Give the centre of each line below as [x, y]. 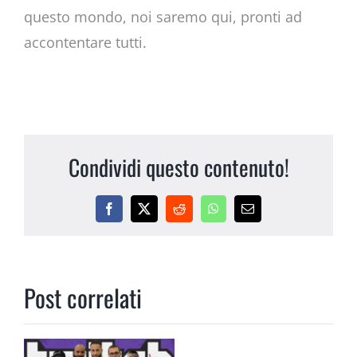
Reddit [195, 214]
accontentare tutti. [85, 43]
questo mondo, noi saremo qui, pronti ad [163, 17]
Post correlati [83, 297]
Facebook [133, 214]
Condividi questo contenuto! [178, 167]
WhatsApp [239, 214]
